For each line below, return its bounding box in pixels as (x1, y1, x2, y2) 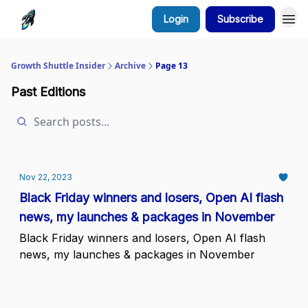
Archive (115, 60, 146, 71)
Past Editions (11, 85, 85, 99)
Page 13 (155, 60, 188, 71)
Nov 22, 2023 (19, 172, 72, 182)
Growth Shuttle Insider (11, 60, 105, 71)
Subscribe (217, 13, 263, 25)
